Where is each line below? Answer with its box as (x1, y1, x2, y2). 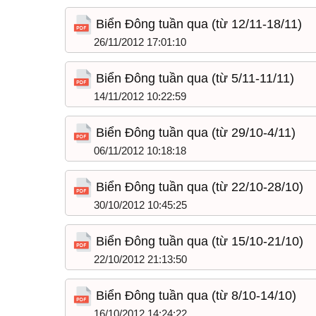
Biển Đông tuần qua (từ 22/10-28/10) (92, 180, 303, 194)
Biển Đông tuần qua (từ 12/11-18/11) (92, 17, 302, 31)
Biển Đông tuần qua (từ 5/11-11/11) (92, 71, 294, 85)
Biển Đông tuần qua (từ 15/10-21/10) (92, 234, 303, 248)
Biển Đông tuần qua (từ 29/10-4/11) (92, 126, 296, 140)
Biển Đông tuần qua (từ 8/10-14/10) (92, 288, 296, 303)
